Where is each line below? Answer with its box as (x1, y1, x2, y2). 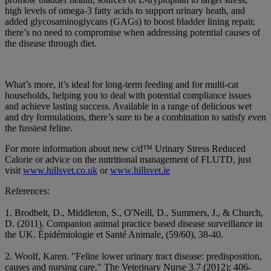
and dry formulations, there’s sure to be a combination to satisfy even (5, 112, 266, 123)
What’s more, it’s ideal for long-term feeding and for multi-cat (5, 79, 238, 90)
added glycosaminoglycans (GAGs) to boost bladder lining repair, (5, 16, 255, 27)
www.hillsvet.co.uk (23, 165, 97, 176)
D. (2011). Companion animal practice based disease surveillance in (5, 218, 263, 229)
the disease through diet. (5, 38, 99, 49)
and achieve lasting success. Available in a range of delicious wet (5, 101, 252, 112)
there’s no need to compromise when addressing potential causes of (5, 27, 260, 38)
